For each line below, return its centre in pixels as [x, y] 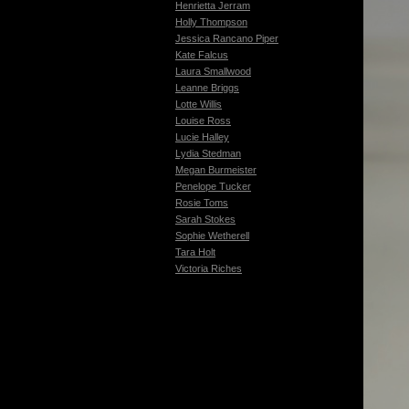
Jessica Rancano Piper [227, 38]
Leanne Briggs [207, 88]
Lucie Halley [202, 137]
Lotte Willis [199, 104]
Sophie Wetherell [212, 236]
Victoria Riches [209, 268]
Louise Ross [203, 121]
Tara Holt [195, 252]
